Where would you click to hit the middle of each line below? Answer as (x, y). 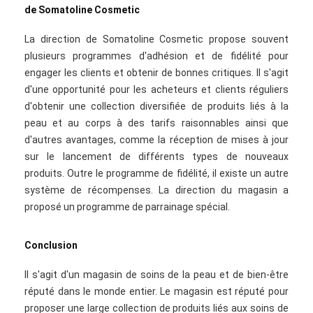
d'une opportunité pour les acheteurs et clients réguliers (156, 89)
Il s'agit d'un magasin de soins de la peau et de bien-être (156, 275)
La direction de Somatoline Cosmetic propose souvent (156, 39)
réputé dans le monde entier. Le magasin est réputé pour (156, 291)
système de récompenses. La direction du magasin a (156, 190)
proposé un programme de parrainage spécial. (127, 207)
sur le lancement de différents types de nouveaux (156, 156)
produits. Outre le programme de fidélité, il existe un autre (156, 173)
